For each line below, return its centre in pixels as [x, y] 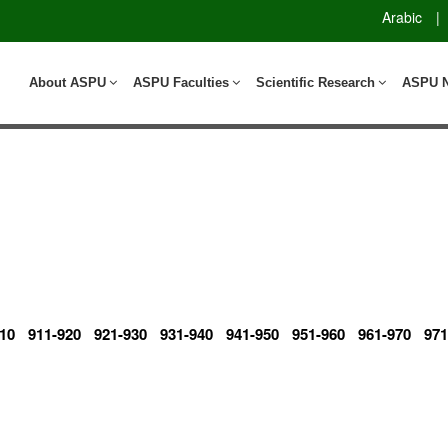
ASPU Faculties [181, 82]
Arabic [402, 16]
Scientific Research [315, 82]
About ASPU [67, 82]
